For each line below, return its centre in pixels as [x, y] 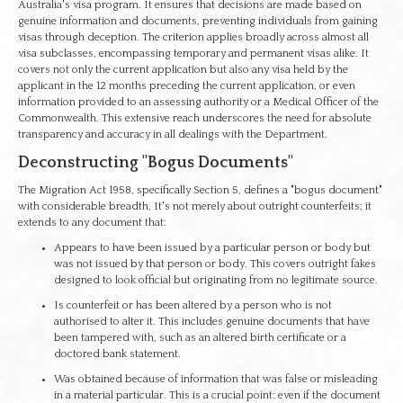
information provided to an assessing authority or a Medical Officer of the [198, 102]
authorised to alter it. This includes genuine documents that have [212, 322]
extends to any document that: [92, 223]
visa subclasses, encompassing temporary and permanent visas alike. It [193, 54]
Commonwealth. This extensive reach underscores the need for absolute [195, 118]
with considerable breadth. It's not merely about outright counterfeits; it [195, 206]
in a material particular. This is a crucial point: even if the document [217, 395]
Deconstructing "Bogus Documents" [156, 163]
